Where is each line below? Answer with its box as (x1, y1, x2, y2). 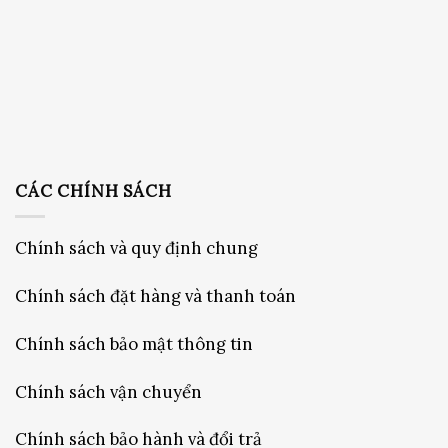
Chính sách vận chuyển (15, 380, 202, 403)
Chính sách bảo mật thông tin (15, 332, 253, 355)
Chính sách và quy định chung (15, 237, 258, 260)
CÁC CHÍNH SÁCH (15, 180, 172, 203)
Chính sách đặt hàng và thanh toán (15, 284, 296, 307)
